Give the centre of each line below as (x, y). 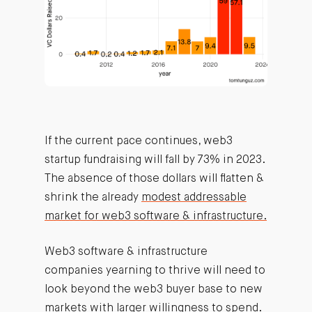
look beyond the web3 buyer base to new (153, 290)
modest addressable (194, 198)
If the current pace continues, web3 (138, 141)
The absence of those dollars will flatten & (154, 179)
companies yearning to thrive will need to (155, 271)
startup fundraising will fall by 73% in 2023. (154, 160)
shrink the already (93, 198)
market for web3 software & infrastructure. (155, 217)
